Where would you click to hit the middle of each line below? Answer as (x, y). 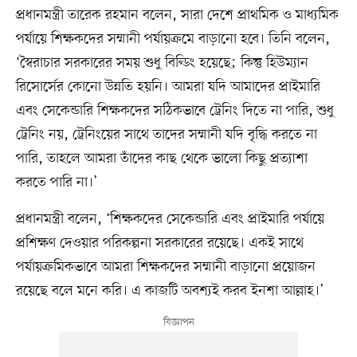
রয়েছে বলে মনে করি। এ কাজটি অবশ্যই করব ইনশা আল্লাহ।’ (169, 290)
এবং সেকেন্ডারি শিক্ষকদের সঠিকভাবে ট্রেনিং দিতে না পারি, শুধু (175, 110)
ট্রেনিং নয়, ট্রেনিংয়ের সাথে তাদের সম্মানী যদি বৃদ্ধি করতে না (166, 134)
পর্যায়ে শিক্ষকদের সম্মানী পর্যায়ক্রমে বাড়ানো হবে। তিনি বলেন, (173, 39)
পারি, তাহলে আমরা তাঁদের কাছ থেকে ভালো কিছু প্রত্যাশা (161, 158)
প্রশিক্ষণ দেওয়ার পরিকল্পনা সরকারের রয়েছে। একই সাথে (159, 243)
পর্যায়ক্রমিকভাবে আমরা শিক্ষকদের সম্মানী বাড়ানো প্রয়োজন (165, 267)
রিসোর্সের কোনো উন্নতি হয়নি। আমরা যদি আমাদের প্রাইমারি (168, 86)
